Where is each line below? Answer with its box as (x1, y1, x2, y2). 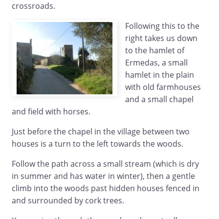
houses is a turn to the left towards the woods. (12, 138, 183, 150)
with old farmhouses (125, 82, 201, 93)
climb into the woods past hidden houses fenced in (12, 183, 199, 194)
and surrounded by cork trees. (12, 195, 124, 206)
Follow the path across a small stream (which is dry (12, 158, 199, 170)
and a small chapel (125, 94, 194, 105)
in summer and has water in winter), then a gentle (12, 171, 195, 182)
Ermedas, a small (125, 57, 188, 68)
